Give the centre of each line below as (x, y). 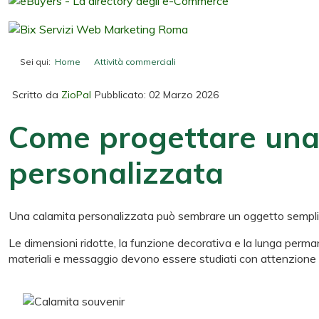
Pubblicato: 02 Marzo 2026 (157, 94)
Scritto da (37, 94)
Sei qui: (37, 61)
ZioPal (76, 94)
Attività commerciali (135, 61)
